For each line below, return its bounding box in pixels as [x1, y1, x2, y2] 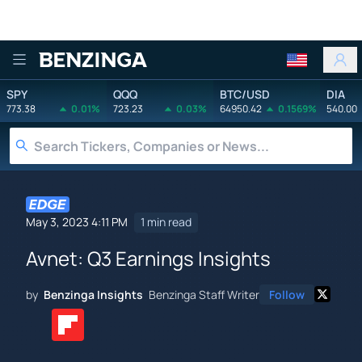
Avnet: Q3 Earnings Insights [26, 244, 271, 271]
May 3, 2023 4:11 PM [26, 214, 128, 230]
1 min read [141, 214, 192, 230]
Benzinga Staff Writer [149, 286, 259, 302]
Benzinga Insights [44, 286, 143, 302]
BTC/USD [220, 86, 270, 102]
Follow [269, 286, 305, 302]
